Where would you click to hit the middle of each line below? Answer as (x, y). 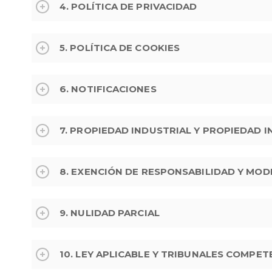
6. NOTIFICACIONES (108, 89)
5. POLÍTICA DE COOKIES (120, 47)
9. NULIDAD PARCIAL (110, 212)
